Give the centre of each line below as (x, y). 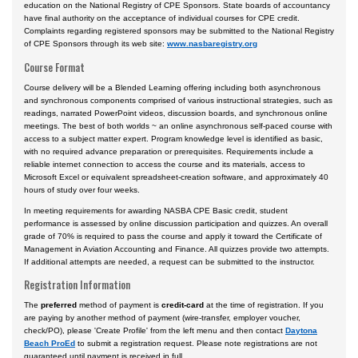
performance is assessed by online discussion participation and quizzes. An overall (176, 223)
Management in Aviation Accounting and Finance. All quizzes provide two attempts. (177, 249)
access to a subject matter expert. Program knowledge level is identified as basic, (173, 138)
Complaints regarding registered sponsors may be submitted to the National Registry (179, 31)
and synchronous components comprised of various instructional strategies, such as (178, 100)
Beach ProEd (50, 344)
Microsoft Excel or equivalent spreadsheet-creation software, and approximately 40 (176, 177)
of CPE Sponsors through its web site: (95, 44)
